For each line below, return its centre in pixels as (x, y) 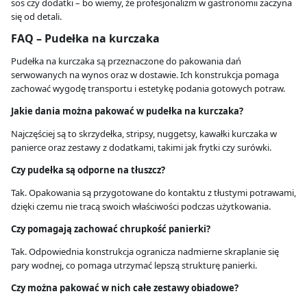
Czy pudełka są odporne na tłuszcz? (88, 170)
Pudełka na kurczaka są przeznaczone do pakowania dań (126, 61)
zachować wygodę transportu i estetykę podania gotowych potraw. (148, 89)
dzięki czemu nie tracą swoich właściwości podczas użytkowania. (141, 207)
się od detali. (36, 16)
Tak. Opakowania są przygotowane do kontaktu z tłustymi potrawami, (153, 193)
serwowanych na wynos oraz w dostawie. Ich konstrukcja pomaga (145, 75)
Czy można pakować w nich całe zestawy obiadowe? (125, 288)
